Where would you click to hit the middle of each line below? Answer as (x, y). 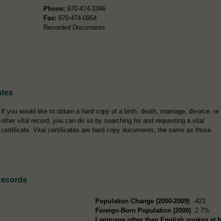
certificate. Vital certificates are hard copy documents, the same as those (106, 130)
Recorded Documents (74, 27)
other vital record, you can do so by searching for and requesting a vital (103, 120)
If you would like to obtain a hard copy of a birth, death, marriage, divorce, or (110, 111)
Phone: (54, 8)
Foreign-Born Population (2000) (143, 210)
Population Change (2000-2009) (143, 201)
